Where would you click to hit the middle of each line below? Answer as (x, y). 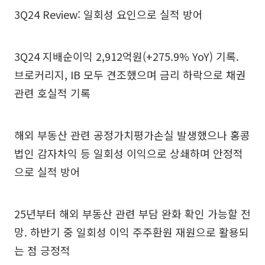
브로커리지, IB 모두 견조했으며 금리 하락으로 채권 (130, 74)
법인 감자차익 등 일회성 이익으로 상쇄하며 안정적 (129, 153)
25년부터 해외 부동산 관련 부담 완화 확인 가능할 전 (132, 213)
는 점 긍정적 (42, 250)
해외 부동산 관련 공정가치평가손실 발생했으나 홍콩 (132, 135)
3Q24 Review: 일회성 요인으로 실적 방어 (109, 14)
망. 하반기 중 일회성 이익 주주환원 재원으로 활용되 (132, 232)
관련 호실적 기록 (52, 93)
